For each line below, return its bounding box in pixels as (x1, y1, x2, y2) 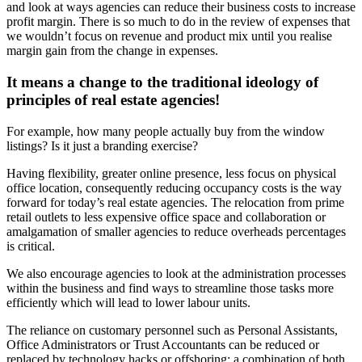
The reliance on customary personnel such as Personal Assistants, (6, 322, 338, 337)
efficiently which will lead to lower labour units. (6, 295, 250, 309)
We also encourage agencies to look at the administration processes (6, 266, 346, 280)
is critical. (6, 238, 55, 253)
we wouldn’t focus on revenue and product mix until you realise (6, 29, 332, 44)
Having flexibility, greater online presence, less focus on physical (6, 166, 336, 180)
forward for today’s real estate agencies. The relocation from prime (6, 195, 344, 209)
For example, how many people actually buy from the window (6, 124, 325, 138)
